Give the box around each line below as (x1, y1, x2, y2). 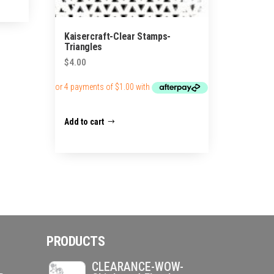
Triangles (64, 40, 103, 53)
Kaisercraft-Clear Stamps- (64, 30, 171, 42)
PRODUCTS (46, 233, 105, 249)
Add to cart (64, 116, 105, 127)
